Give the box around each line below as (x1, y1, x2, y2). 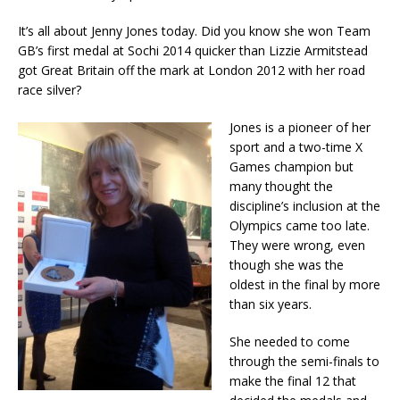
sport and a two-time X (229, 137, 362, 155)
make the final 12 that (229, 371, 356, 389)
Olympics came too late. (229, 216, 370, 234)
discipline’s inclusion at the (229, 196, 380, 214)
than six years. (229, 295, 312, 312)
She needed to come (229, 332, 350, 350)
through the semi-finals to (229, 352, 379, 370)
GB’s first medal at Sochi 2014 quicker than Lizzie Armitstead (18, 41, 368, 59)
